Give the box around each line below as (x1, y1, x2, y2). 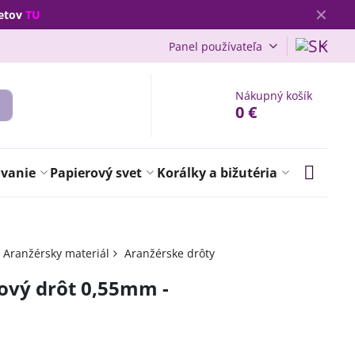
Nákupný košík (235, 88, 313, 103)
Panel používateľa (168, 38, 262, 54)
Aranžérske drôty (124, 246, 215, 261)
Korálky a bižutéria (157, 164, 278, 181)
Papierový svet (50, 164, 143, 181)
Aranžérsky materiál (2, 246, 109, 261)
